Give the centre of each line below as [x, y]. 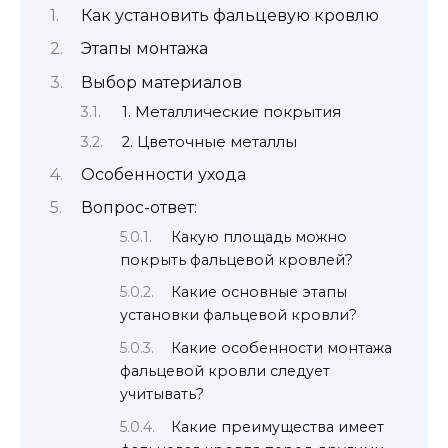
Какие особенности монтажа [282, 348]
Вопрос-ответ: [138, 208]
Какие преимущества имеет [278, 427]
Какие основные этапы [259, 292]
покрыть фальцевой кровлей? [236, 259]
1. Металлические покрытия [231, 112]
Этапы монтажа [144, 49]
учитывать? [162, 394]
